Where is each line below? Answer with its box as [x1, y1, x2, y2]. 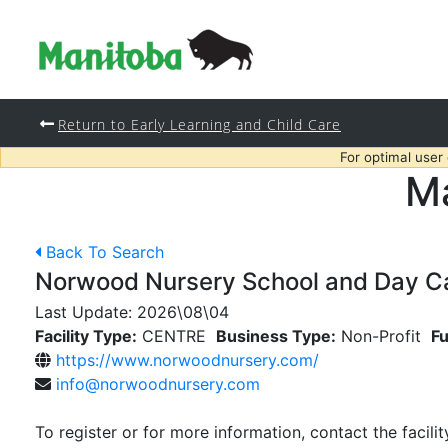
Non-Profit [341, 326, 421, 346]
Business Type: [216, 326, 336, 346]
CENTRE [142, 326, 206, 346]
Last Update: [35, 302, 137, 322]
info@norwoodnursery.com [56, 374, 260, 394]
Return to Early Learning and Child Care [58, 115, 341, 134]
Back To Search [46, 242, 164, 262]
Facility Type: [35, 326, 137, 346]
